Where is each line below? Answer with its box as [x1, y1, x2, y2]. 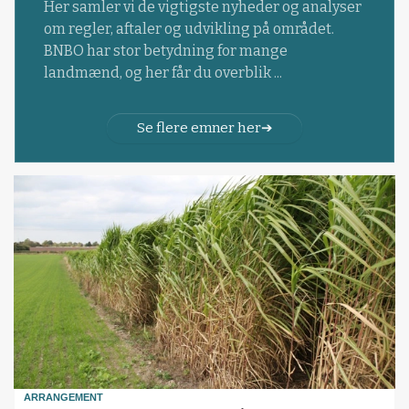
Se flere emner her [136, 119, 261, 136]
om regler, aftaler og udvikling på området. [43, 20, 334, 38]
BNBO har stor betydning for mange [43, 42, 288, 60]
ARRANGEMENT [24, 392, 104, 404]
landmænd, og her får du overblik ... [43, 64, 282, 82]
